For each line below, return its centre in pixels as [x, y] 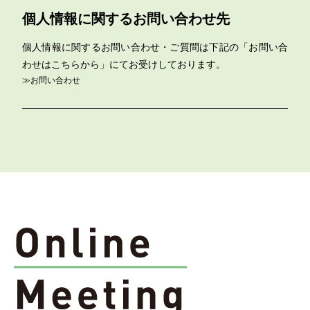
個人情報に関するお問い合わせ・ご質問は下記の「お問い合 [155, 47]
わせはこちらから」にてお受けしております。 [124, 64]
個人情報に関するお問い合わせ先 [126, 19]
